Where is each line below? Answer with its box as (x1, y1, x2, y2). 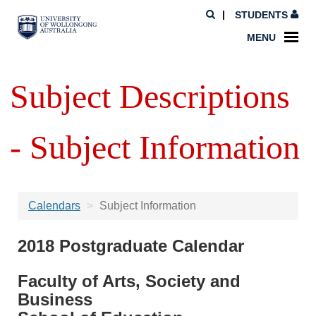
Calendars (28, 200, 80, 212)
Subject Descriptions (10, 78, 291, 115)
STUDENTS (232, 8, 291, 20)
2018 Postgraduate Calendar (18, 236, 244, 255)
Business (18, 290, 92, 309)
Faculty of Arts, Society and (18, 272, 241, 291)
